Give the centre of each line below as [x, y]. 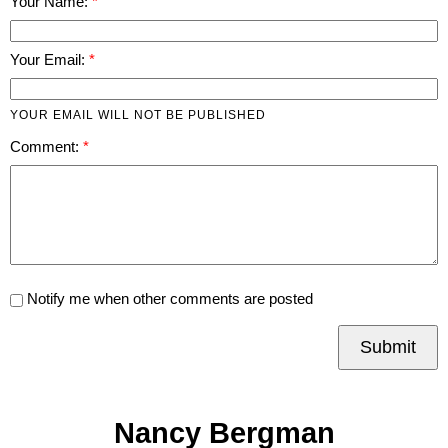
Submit [388, 347]
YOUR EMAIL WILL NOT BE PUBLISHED [138, 115]
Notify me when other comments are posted [168, 299]
